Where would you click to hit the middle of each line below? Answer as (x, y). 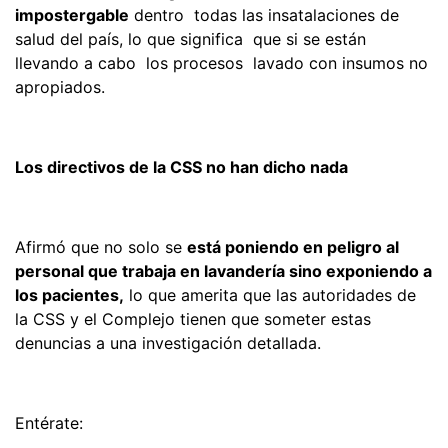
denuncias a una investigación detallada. (168, 342)
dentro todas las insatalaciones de (264, 14)
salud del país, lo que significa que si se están (190, 38)
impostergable (72, 14)
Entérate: (49, 422)
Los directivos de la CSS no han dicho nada (181, 166)
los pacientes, (69, 294)
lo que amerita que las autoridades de (270, 294)
